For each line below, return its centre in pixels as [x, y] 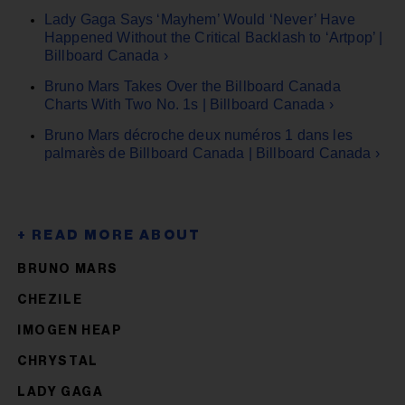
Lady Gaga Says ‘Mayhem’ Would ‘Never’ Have [200, 19]
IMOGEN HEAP [70, 330]
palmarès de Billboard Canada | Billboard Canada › [212, 153]
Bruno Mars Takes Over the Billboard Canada [193, 86]
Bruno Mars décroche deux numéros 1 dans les [198, 135]
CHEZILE [50, 300]
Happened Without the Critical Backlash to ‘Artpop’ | [214, 37]
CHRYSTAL [58, 361]
